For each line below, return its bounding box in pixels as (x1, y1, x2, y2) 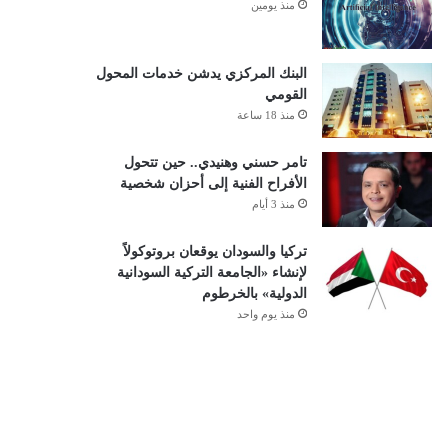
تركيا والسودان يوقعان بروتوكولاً (122, 244, 307, 259)
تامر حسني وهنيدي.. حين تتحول (123, 155, 307, 170)
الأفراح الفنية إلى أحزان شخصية (119, 176, 307, 191)
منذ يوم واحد (236, 308, 295, 320)
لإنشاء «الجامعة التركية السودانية (116, 265, 307, 280)
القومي (264, 87, 307, 102)
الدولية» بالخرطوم (201, 286, 307, 301)
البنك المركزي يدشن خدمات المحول (95, 66, 307, 81)
